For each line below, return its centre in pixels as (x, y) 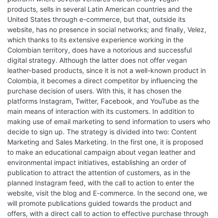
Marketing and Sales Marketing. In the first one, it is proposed (105, 142)
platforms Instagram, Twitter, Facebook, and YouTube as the (103, 101)
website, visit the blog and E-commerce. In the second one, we (107, 193)
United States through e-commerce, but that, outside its (96, 19)
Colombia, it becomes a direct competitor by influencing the (102, 81)
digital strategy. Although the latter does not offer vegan (97, 60)
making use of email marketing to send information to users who (109, 121)
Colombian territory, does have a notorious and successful (100, 50)
